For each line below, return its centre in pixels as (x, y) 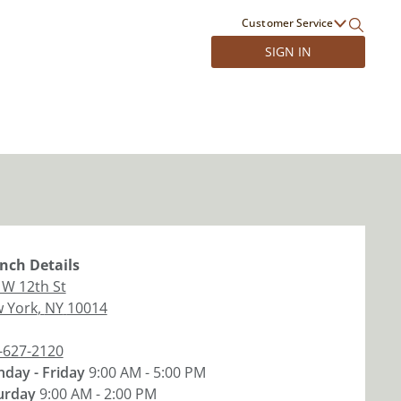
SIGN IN (288, 51)
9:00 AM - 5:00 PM (147, 372)
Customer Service (287, 23)
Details (52, 265)
